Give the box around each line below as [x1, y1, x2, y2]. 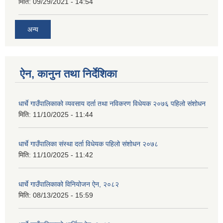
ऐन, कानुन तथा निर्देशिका [20, 68, 117, 81]
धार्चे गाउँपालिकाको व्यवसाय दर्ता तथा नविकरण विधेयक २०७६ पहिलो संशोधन [18, 100, 206, 108]
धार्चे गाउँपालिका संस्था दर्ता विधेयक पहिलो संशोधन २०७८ [18, 140, 158, 148]
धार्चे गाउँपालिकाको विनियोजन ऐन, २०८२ [18, 180, 119, 189]
